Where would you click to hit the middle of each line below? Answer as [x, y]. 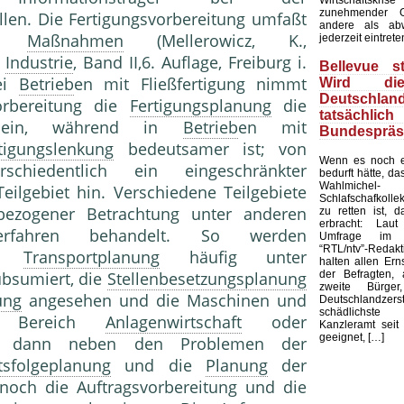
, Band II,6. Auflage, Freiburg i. [190, 63]
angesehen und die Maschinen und [164, 301]
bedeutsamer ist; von [211, 149]
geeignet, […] [352, 337]
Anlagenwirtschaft [173, 322]
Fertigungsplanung [200, 106]
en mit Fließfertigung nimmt [190, 84]
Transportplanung [92, 257]
